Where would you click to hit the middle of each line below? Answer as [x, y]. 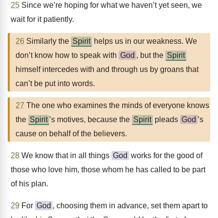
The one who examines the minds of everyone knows [117, 105]
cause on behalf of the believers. [71, 134]
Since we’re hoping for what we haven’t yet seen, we [111, 5]
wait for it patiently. [42, 19]
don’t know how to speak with [67, 55]
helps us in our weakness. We [145, 41]
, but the [151, 55]
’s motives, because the [91, 119]
